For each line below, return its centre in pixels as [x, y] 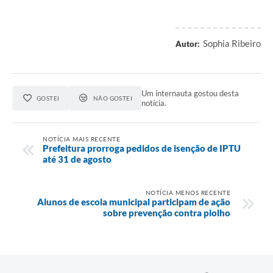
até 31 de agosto [77, 159]
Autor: [188, 44]
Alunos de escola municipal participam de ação [134, 201]
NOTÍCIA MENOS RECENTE [188, 192]
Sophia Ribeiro [232, 43]
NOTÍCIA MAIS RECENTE [81, 139]
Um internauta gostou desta [190, 93]
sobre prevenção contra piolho [167, 212]
